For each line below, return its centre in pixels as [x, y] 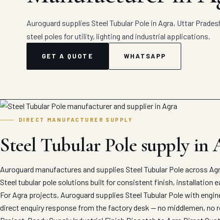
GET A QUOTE [67, 56]
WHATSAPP [145, 56]
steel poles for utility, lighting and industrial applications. [118, 36]
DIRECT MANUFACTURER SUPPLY [76, 119]
